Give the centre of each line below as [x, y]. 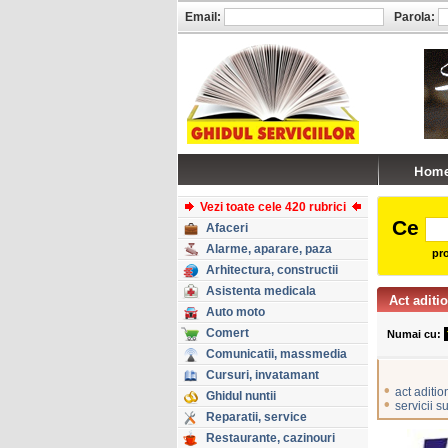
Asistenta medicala [261, 291]
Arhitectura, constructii [272, 270]
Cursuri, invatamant [262, 375]
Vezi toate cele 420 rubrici [273, 207]
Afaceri [227, 228]
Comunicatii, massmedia [276, 354]
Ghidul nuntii [241, 396]
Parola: [414, 17]
